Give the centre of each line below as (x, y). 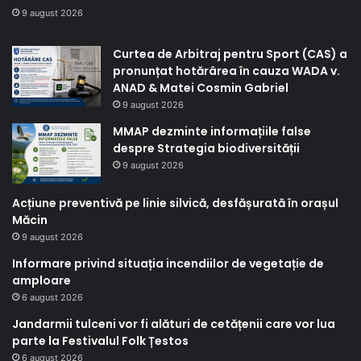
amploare (41, 280)
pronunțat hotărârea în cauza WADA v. (226, 71)
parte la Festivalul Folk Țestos (100, 340)
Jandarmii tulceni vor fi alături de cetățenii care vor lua (174, 324)
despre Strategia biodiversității (206, 148)
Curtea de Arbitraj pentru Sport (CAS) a (230, 54)
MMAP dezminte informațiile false (212, 131)
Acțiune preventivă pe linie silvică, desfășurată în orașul (175, 203)
